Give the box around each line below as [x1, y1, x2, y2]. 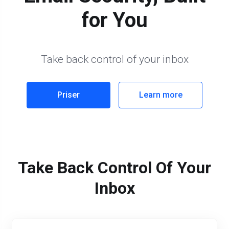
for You [81, 8, 148, 32]
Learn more [139, 90, 182, 100]
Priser [57, 90, 80, 100]
